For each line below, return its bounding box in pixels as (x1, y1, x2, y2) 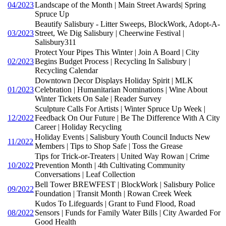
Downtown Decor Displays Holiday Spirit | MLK (35, 76, 193, 85)
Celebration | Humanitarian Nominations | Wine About (35, 85, 207, 94)
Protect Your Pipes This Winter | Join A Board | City (35, 47, 199, 56)
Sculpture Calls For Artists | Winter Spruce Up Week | (35, 104, 205, 113)
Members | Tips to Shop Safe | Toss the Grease (35, 141, 183, 150)
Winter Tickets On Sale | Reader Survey (35, 94, 161, 103)
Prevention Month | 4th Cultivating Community (35, 160, 185, 169)
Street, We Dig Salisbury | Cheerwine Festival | (35, 28, 184, 37)
